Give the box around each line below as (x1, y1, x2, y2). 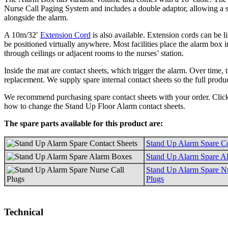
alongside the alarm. (4, 13, 68, 22)
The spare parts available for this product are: (4, 119, 163, 128)
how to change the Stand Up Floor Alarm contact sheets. (4, 101, 185, 110)
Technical (4, 206, 43, 217)
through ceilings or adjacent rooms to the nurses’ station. (4, 48, 184, 58)
